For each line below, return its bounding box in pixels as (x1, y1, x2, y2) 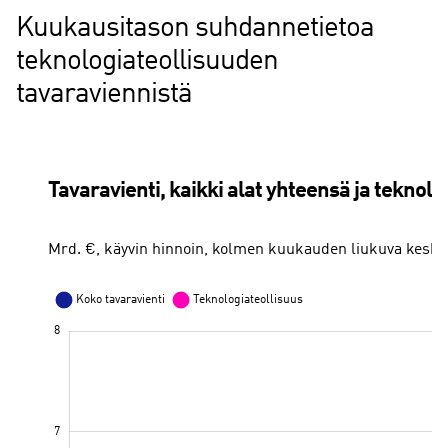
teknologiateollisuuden (16, 48, 278, 76)
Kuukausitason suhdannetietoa (16, 15, 374, 43)
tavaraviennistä (16, 81, 192, 109)
